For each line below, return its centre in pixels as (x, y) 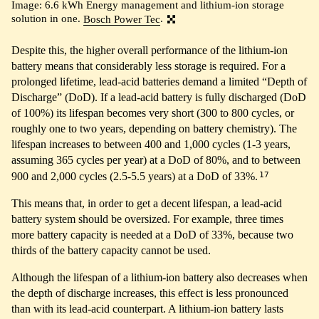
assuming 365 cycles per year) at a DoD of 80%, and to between (156, 159)
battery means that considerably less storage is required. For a (148, 66)
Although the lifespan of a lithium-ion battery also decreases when (159, 278)
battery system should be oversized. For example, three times (147, 219)
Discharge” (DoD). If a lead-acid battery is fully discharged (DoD (159, 97)
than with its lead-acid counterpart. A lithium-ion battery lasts (147, 309)
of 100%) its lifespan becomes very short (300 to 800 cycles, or (153, 113)
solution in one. (47, 19)
